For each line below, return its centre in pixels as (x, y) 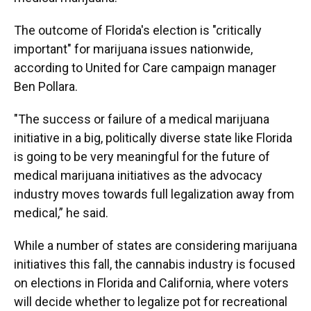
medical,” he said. (61, 213)
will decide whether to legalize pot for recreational (151, 302)
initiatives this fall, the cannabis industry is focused (154, 264)
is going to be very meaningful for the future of (142, 157)
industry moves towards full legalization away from (154, 194)
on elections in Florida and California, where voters (151, 283)
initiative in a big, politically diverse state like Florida (153, 138)
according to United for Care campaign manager (145, 68)
